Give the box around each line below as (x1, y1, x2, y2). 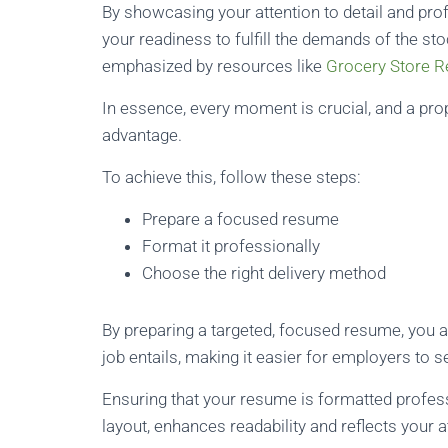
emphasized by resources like (102, 56, 326, 76)
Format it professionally (142, 236, 320, 256)
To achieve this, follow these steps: (102, 167, 361, 187)
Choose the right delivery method (142, 263, 386, 283)
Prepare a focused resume (142, 209, 339, 229)
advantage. (102, 125, 182, 145)
